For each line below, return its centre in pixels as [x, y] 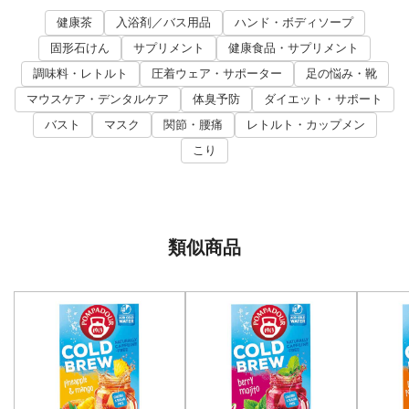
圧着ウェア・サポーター [216, 73]
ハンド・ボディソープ [294, 22]
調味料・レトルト [80, 73]
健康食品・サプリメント [294, 47]
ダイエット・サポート [323, 99]
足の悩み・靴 [341, 73]
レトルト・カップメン [305, 124]
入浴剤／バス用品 [163, 22]
